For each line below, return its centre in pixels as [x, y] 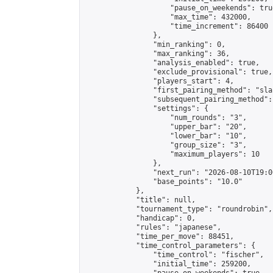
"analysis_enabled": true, [172, 63]
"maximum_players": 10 [172, 154]
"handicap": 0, [140, 218]
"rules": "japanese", [153, 227]
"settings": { [147, 108]
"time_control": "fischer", [174, 255]
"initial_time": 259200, [168, 264]
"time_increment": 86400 [176, 26]
